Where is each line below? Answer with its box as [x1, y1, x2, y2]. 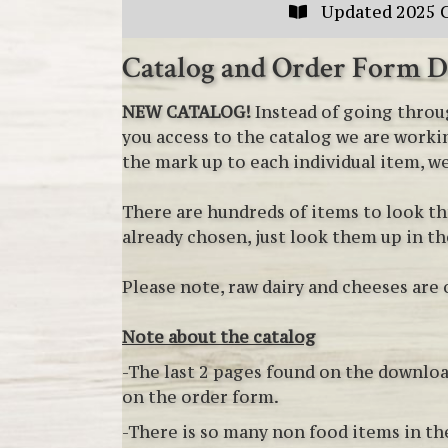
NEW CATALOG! [122, 100, 251, 123]
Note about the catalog [122, 325, 316, 348]
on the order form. [122, 385, 279, 408]
